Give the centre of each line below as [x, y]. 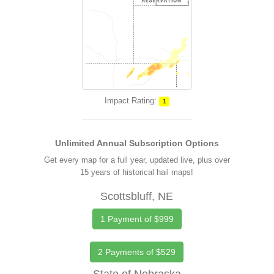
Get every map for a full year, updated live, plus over [137, 160]
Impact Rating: [130, 101]
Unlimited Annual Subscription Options [137, 143]
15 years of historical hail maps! [137, 172]
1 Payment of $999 [137, 219]
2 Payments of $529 [137, 252]
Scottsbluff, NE [137, 196]
